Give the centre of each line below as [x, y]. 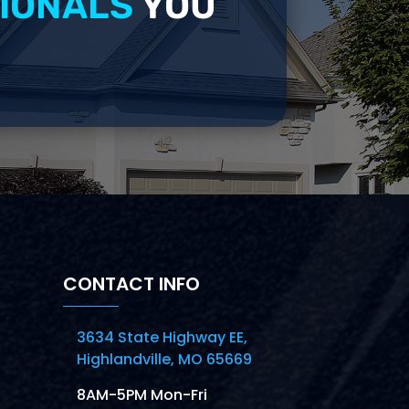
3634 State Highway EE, [163, 338]
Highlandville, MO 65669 [165, 360]
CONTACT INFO [131, 284]
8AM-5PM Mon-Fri [142, 395]
